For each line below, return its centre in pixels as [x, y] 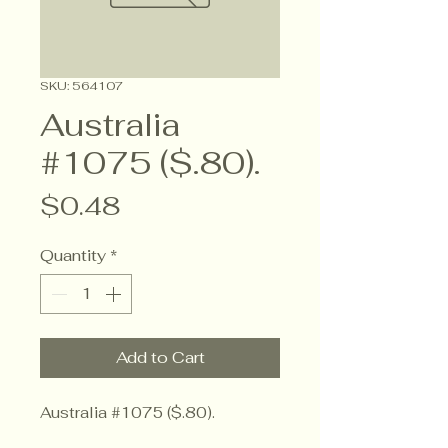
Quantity [73, 255]
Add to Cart [160, 357]
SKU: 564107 [81, 86]
